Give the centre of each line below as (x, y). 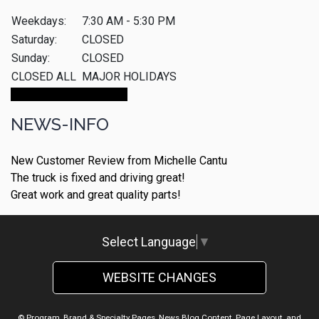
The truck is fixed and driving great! (98, 177)
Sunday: (31, 58)
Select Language (149, 242)
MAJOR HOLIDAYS (129, 76)
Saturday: (34, 39)
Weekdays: (39, 21)
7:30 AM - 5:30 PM (129, 21)
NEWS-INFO (60, 124)
